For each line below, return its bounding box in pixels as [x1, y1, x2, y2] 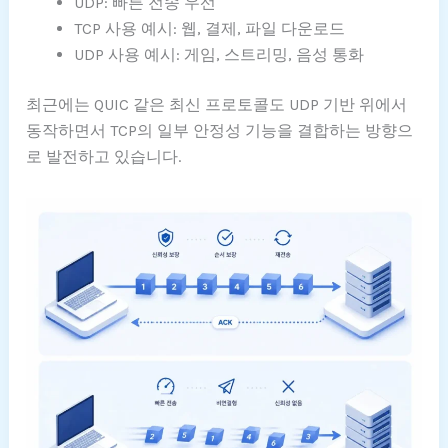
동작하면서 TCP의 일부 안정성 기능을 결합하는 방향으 [26, 120, 414, 140]
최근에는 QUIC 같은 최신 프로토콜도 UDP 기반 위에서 [26, 94, 408, 114]
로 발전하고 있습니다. [26, 146, 182, 166]
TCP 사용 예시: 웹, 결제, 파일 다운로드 [74, 18, 346, 38]
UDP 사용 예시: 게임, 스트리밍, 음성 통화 [74, 44, 365, 64]
